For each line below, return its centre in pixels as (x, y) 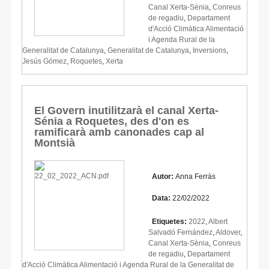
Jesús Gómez (44, 61)
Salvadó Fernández (180, 232)
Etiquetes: (168, 221)
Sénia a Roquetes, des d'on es (112, 121)
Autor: (162, 176)
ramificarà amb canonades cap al (119, 132)
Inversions (210, 50)
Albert (218, 221)
